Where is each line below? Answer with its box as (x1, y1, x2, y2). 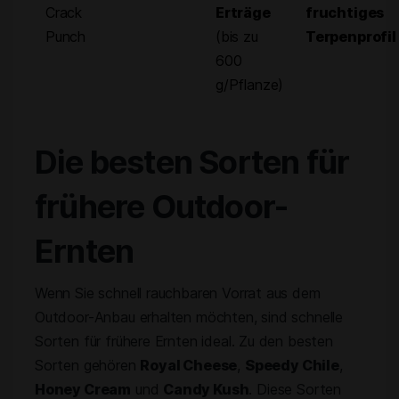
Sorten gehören (35, 356, 141, 374)
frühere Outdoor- (35, 187, 289, 226)
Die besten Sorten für (35, 142, 350, 182)
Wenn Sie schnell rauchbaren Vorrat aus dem (35, 284, 321, 302)
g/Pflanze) (216, 76, 284, 94)
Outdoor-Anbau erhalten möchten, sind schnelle (35, 308, 344, 326)
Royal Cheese (140, 356, 238, 374)
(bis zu (216, 28, 258, 45)
